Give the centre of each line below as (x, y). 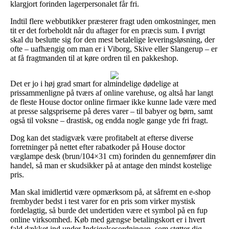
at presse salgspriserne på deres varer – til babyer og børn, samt (111, 111)
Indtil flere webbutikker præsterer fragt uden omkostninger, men (113, 21)
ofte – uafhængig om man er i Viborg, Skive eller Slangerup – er (114, 49)
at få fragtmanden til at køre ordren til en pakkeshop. (94, 58)
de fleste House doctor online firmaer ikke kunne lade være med (113, 102)
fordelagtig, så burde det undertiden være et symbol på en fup (109, 210)
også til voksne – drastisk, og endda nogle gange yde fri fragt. (109, 120)
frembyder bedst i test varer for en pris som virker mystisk (103, 201)
